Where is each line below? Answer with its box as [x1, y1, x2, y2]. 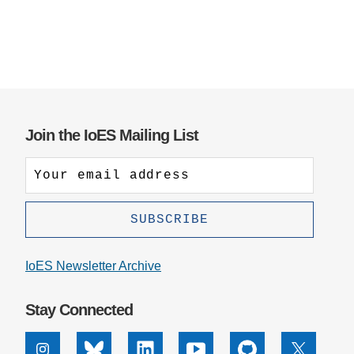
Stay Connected [25, 301, 133, 319]
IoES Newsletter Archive [25, 258, 161, 273]
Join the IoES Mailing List [25, 126, 198, 145]
